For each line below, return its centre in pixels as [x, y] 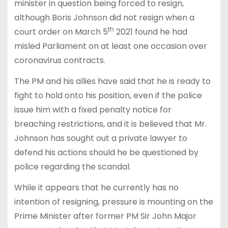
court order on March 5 [61, 32]
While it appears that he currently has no [96, 187]
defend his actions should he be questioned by [106, 152]
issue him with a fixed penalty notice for [93, 109]
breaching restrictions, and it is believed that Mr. [110, 124]
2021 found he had [150, 32]
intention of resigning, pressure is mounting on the [113, 202]
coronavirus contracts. [60, 61]
